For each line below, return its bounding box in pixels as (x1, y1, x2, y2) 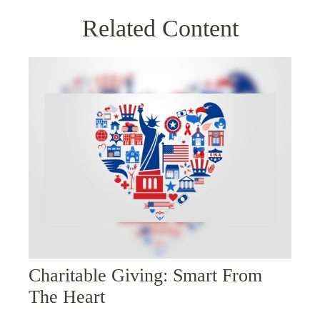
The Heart (29, 286, 105, 308)
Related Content (81, 14, 239, 41)
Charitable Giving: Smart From (29, 265, 262, 286)
